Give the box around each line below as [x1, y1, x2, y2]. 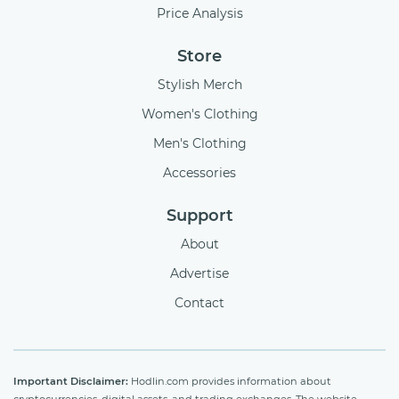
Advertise [170, 265, 229, 281]
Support [166, 205, 233, 225]
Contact [175, 294, 224, 311]
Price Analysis [156, 4, 243, 21]
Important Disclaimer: [13, 374, 128, 387]
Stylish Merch [157, 76, 242, 93]
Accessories [163, 164, 236, 181]
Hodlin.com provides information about [128, 374, 331, 387]
